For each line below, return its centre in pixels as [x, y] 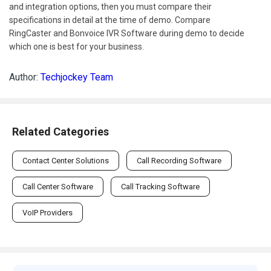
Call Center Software [58, 186]
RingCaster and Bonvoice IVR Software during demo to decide [127, 33]
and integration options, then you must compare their [110, 6]
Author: [25, 77]
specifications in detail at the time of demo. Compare [110, 20]
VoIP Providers [47, 212]
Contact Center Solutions [66, 160]
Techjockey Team [77, 77]
